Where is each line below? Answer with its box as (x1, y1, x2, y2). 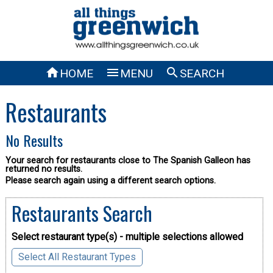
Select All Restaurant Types (18, 250, 136, 263)
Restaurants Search (11, 198, 152, 227)
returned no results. (5, 163, 82, 174)
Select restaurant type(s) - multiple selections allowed (11, 230, 243, 243)
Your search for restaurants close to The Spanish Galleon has (5, 155, 250, 166)
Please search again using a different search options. (5, 175, 216, 186)
